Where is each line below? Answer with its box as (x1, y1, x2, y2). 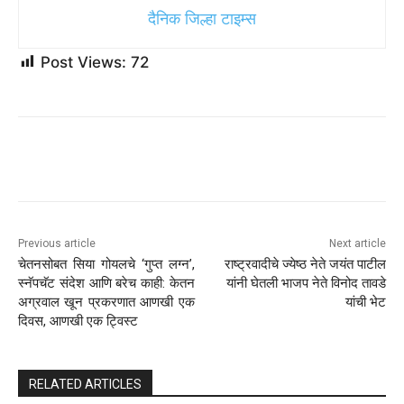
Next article (328, 236, 386, 250)
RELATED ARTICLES (29, 376, 142, 391)
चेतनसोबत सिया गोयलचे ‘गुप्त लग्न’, (18, 255, 195, 272)
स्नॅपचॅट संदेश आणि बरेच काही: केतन (18, 274, 195, 291)
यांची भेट (344, 293, 386, 310)
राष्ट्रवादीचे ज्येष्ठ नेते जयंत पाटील (224, 255, 386, 272)
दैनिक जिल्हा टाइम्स (148, 8, 256, 28)
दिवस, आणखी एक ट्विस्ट (18, 312, 138, 329)
